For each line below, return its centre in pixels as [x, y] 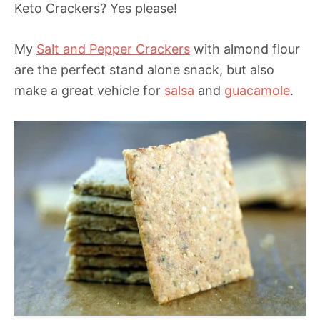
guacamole [257, 91]
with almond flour [245, 49]
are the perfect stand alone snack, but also [144, 70]
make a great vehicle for [89, 91]
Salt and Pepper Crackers [113, 49]
